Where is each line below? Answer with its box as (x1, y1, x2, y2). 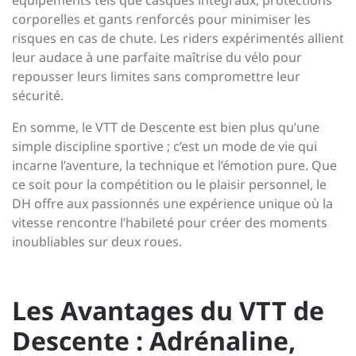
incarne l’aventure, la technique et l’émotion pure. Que (12, 157, 337, 174)
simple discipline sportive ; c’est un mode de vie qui (12, 137, 317, 155)
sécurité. (12, 87, 64, 104)
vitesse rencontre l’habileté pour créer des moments (12, 214, 327, 231)
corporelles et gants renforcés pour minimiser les (12, 10, 311, 28)
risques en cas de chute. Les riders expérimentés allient (12, 29, 344, 47)
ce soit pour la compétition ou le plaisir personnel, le (12, 176, 327, 193)
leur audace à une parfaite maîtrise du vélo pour (12, 48, 302, 66)
